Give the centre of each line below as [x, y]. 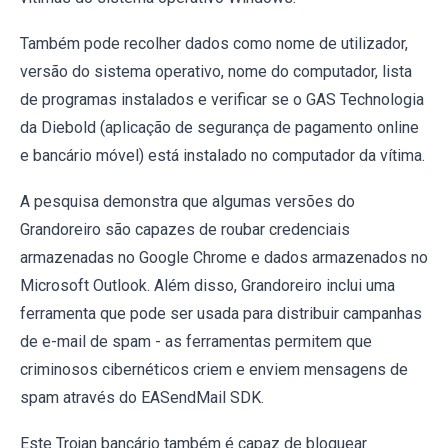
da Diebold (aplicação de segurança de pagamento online [219, 127]
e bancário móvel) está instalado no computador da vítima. [222, 155]
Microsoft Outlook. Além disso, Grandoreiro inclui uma [207, 285]
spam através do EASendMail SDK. [142, 397]
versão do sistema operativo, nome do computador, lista [216, 71]
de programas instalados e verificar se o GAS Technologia [222, 99]
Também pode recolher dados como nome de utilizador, [214, 43]
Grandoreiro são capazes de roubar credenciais [185, 229]
